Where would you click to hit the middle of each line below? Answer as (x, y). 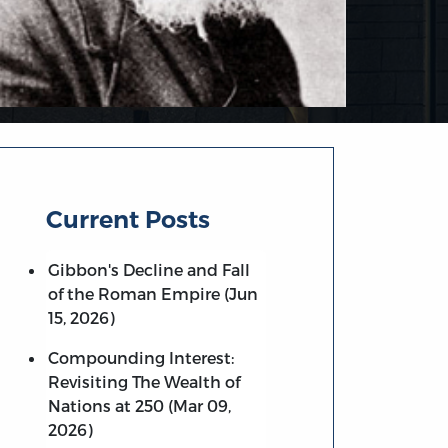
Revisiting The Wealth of (143, 381)
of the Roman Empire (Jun (152, 293)
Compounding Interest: (140, 357)
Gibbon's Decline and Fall (148, 269)
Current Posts (128, 219)
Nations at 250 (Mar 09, (139, 405)
